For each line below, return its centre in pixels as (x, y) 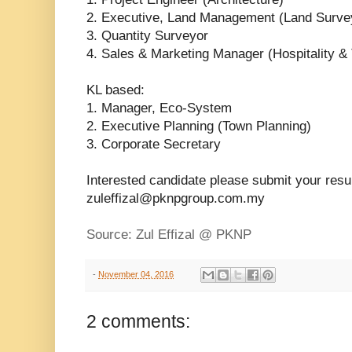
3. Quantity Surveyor (147, 35)
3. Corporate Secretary (154, 144)
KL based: (115, 90)
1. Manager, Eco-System (159, 108)
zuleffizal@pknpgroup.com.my (176, 198)
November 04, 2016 (136, 274)
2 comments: (138, 322)
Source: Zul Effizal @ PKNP (169, 234)
